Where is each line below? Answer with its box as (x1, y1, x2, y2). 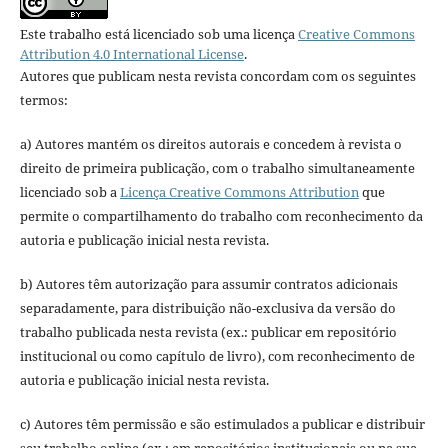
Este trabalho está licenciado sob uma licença (19, 25, 298, 44)
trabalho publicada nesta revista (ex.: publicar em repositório (19, 323, 397, 342)
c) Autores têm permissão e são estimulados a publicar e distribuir (19, 415, 425, 434)
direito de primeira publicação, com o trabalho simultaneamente (19, 159, 415, 178)
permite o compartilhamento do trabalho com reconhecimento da (19, 207, 423, 226)
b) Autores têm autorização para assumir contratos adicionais (19, 275, 398, 294)
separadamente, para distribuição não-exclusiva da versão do (19, 299, 396, 318)
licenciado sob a (19, 183, 120, 202)
